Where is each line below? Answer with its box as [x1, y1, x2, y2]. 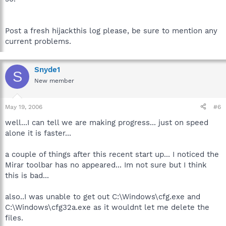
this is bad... [5, 171, 49, 180]
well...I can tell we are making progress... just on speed [5, 118, 208, 127]
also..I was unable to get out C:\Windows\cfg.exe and [5, 192, 200, 201]
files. [5, 213, 23, 222]
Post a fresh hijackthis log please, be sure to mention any [5, 26, 217, 35]
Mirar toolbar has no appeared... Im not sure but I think [5, 160, 207, 169]
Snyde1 [34, 65, 60, 74]
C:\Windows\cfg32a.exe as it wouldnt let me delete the [5, 202, 209, 212]
